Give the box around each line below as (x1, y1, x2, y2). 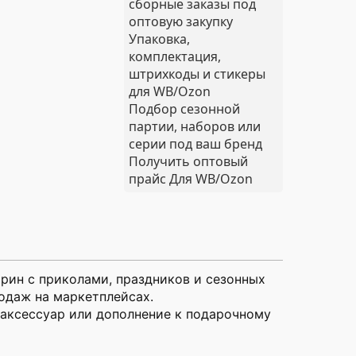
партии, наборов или (129, 118, 261, 135)
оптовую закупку (129, 13, 233, 30)
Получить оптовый (129, 153, 248, 170)
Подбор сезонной (129, 100, 240, 118)
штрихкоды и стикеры (129, 65, 265, 83)
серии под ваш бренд (129, 135, 262, 153)
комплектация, (129, 48, 221, 65)
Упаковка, (129, 30, 190, 48)
